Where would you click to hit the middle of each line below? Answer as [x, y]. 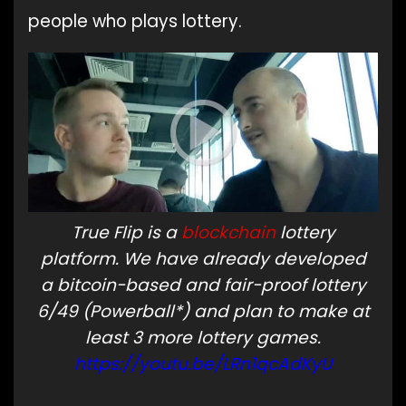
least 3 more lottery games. [203, 337]
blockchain [228, 232]
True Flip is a [126, 232]
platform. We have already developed [203, 258]
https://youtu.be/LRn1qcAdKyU [203, 363]
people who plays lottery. [135, 22]
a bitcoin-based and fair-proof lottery [203, 285]
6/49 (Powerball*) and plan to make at [203, 311]
